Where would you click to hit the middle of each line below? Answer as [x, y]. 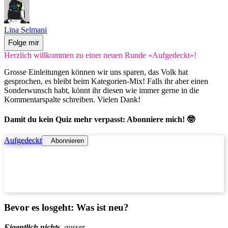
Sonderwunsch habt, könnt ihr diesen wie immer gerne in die [102, 90]
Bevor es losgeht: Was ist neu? [66, 207]
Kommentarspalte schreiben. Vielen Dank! [72, 99]
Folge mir [24, 43]
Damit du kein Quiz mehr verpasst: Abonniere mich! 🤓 [99, 119]
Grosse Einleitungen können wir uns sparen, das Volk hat [96, 72]
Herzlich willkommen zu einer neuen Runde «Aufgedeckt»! [100, 55]
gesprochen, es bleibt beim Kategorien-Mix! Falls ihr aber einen [106, 81]
